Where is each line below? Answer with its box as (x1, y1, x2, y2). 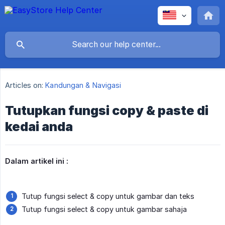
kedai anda (5, 119, 73, 135)
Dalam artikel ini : (5, 157, 68, 166)
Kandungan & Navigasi (45, 81, 122, 90)
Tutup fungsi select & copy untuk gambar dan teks (22, 192, 194, 201)
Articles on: (5, 81, 44, 90)
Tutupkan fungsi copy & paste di (5, 103, 208, 119)
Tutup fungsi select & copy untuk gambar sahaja (22, 205, 187, 214)
